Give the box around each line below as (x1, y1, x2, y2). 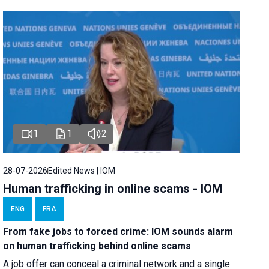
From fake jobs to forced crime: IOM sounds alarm (3, 225, 234, 237)
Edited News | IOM (48, 165, 116, 175)
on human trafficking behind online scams (3, 240, 192, 252)
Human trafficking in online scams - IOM (3, 181, 223, 196)
